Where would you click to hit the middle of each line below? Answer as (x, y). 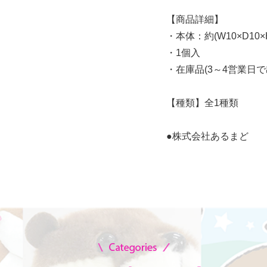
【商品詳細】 (195, 19)
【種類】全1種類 (202, 103)
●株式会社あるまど (207, 136)
